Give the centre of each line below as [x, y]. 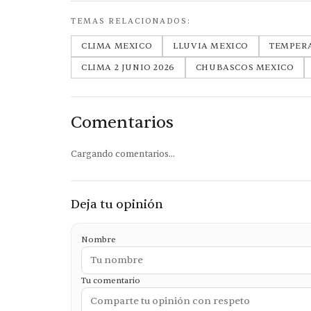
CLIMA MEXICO [117, 46]
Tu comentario [111, 280]
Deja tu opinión [117, 204]
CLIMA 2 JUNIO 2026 [128, 67]
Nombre [99, 239]
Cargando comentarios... [123, 154]
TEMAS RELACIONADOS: [131, 21]
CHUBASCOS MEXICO [245, 67]
